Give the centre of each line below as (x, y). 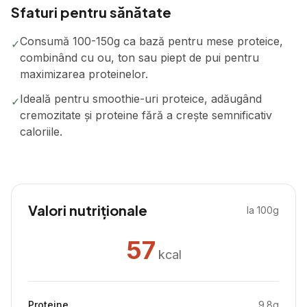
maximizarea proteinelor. (84, 74)
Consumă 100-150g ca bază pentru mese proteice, (151, 41)
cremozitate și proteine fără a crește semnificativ (146, 115)
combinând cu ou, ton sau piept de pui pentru (139, 58)
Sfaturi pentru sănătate (91, 12)
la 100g (263, 210)
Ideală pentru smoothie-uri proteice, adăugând (141, 99)
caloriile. (41, 132)
